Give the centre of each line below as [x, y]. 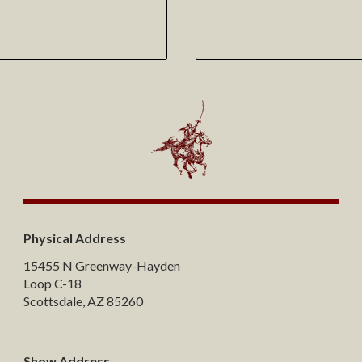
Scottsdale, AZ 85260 [83, 301]
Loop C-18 [53, 284]
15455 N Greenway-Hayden [102, 266]
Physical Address [75, 238]
